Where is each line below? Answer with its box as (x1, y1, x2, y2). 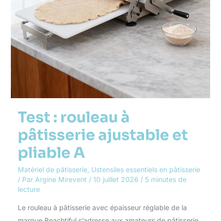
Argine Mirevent (35, 175, 89, 184)
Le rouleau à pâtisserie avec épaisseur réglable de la (17, 203, 187, 212)
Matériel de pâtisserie (17, 165, 87, 174)
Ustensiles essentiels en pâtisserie (91, 165, 200, 174)
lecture (17, 185, 40, 194)
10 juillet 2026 (93, 175, 141, 184)
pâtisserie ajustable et (17, 126, 188, 145)
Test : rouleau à (17, 108, 130, 127)
